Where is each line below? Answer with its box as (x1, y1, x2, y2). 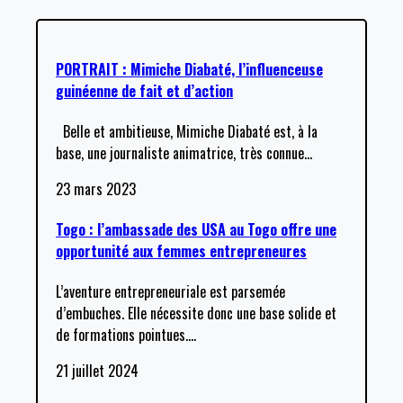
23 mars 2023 (56, 177, 136, 200)
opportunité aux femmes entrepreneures (56, 240, 307, 263)
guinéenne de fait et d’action (56, 79, 233, 102)
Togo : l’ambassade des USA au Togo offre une (56, 219, 336, 241)
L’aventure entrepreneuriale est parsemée (56, 281, 285, 303)
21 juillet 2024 (56, 360, 139, 382)
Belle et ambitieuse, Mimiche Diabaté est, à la (56, 120, 318, 142)
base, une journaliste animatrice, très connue (56, 141, 304, 164)
